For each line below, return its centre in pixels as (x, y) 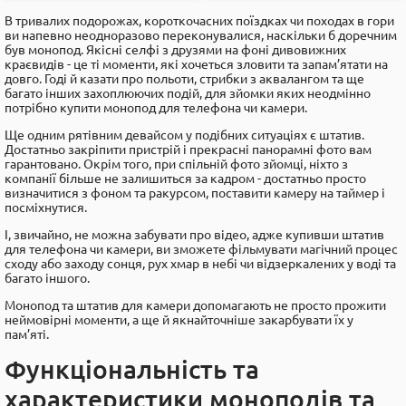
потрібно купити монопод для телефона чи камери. (156, 108)
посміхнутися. (46, 208)
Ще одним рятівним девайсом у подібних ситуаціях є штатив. (184, 135)
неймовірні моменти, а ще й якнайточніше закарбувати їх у (179, 320)
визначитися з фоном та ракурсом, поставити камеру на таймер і (195, 193)
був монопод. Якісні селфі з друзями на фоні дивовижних (175, 50)
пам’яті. (28, 334)
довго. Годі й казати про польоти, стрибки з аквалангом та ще (184, 79)
